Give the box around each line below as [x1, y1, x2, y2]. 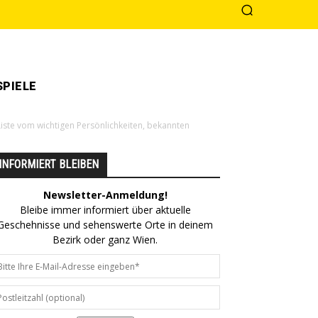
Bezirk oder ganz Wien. [53, 233, 158, 246]
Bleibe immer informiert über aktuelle [19, 203, 191, 216]
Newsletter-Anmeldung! [43, 188, 168, 202]
